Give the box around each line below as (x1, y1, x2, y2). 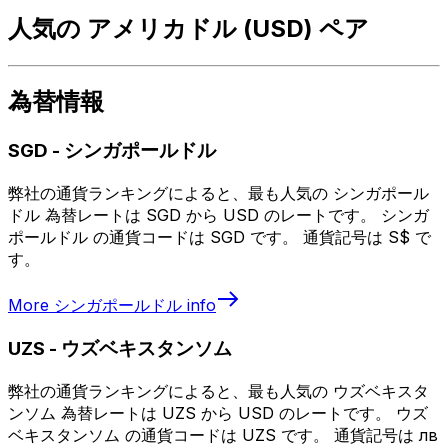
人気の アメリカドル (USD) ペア (8, 13, 369, 43)
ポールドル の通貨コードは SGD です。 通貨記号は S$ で (8, 227, 431, 248)
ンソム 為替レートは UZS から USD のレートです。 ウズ (8, 402, 428, 423)
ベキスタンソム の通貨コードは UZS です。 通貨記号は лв (8, 424, 438, 445)
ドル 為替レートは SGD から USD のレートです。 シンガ (8, 205, 429, 226)
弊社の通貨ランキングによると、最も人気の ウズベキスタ (8, 380, 429, 401)
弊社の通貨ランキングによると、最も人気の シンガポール (8, 183, 429, 204)
